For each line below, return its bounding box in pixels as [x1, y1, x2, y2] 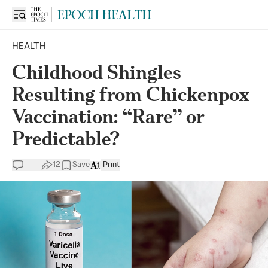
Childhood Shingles [12, 60, 181, 84]
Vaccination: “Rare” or [12, 105, 205, 128]
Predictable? [12, 127, 120, 150]
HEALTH [12, 42, 46, 51]
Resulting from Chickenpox [12, 83, 250, 106]
